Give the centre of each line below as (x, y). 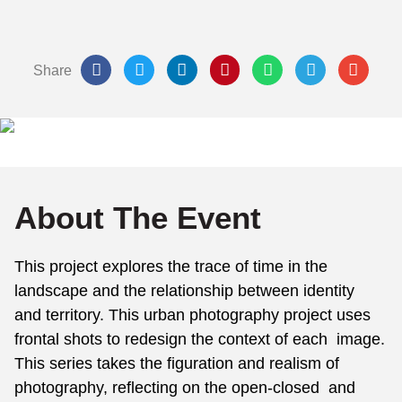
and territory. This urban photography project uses (192, 315)
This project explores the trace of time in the (171, 266)
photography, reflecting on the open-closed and (185, 387)
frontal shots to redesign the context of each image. (200, 339)
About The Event (138, 217)
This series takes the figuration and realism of (177, 363)
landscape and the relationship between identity (187, 290)
